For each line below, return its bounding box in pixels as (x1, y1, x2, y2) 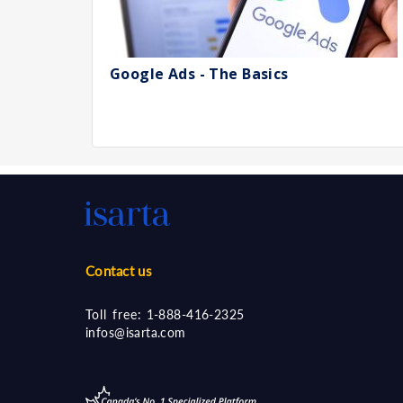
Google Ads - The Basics (110, 64, 289, 84)
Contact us (85, 263, 153, 279)
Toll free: (85, 307, 143, 322)
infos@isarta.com (85, 325, 186, 340)
